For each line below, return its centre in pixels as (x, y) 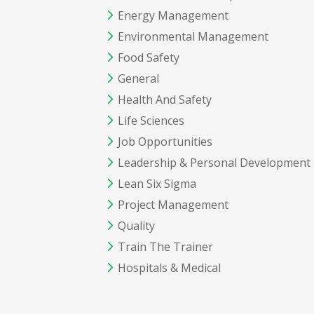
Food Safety (149, 58)
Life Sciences (151, 121)
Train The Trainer (165, 247)
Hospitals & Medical (169, 268)
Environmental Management (193, 37)
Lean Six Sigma (157, 184)
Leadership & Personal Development (214, 163)
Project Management (173, 205)
